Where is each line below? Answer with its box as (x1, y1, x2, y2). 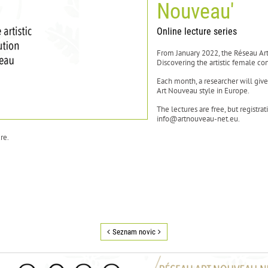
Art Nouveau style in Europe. (157, 86, 249, 96)
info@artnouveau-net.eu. (157, 114, 240, 124)
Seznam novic (112, 227, 156, 237)
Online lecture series (157, 26, 237, 38)
